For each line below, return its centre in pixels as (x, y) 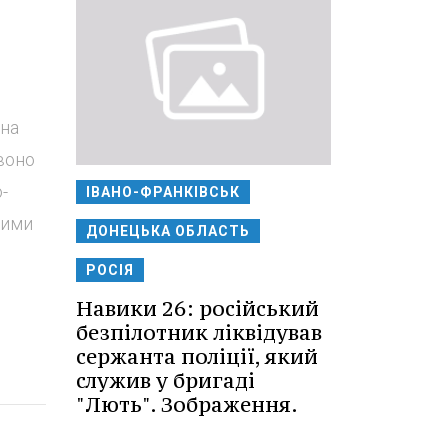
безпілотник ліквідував (199, 332)
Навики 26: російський (197, 308)
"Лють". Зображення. (187, 404)
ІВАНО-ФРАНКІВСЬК (163, 191)
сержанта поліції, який (197, 356)
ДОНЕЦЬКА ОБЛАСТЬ (168, 230)
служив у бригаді (165, 380)
